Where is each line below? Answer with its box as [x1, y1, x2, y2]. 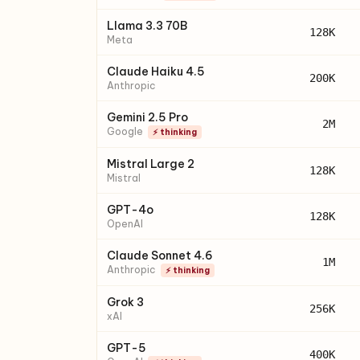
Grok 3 [107, 295, 144, 309]
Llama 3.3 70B [107, 18, 187, 33]
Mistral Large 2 [107, 157, 194, 171]
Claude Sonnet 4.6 [107, 248, 213, 263]
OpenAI [107, 218, 143, 230]
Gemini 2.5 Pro [107, 110, 188, 125]
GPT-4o [107, 202, 153, 217]
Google [107, 125, 143, 137]
